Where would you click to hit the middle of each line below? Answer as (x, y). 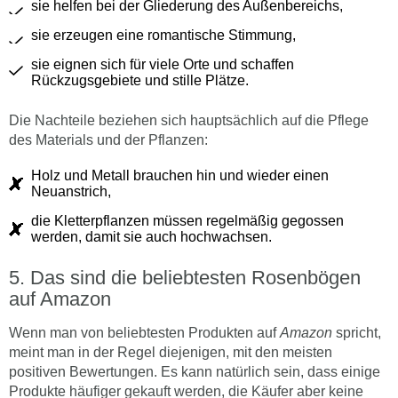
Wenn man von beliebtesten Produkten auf (144, 332)
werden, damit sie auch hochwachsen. (151, 236)
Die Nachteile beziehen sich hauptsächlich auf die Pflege (189, 120)
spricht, (357, 332)
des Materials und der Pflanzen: (108, 139)
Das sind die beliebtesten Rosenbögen (195, 277)
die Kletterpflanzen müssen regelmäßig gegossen (187, 220)
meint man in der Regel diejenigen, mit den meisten (171, 352)
